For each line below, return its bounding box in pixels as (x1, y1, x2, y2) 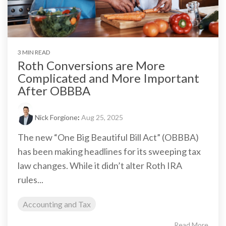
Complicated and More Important (18, 70, 199, 85)
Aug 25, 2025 (81, 112, 123, 122)
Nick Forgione (35, 112, 78, 122)
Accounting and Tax (23, 199, 91, 209)
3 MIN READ (18, 48, 50, 56)
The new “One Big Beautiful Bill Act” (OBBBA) (18, 131, 199, 143)
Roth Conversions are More (18, 58, 165, 73)
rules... (18, 174, 43, 185)
